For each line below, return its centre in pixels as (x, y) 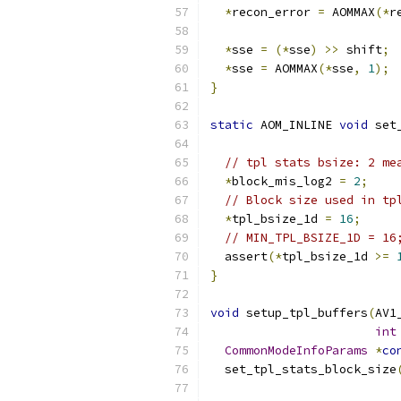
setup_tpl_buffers (303, 313)
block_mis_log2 (286, 181)
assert (239, 256)
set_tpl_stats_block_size (303, 369)
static (232, 125)
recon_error (275, 12)
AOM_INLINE (296, 125)
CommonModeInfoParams (296, 350)
